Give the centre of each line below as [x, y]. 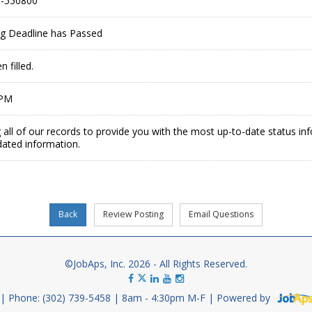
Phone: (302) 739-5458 [61, 298]
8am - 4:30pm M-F [165, 298]
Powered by [245, 298]
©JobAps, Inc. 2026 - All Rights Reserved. [156, 264]
